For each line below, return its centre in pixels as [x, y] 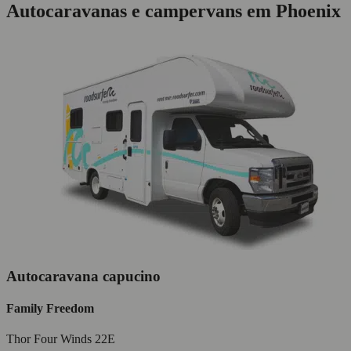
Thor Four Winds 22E [61, 339]
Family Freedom [50, 309]
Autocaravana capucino [83, 276]
